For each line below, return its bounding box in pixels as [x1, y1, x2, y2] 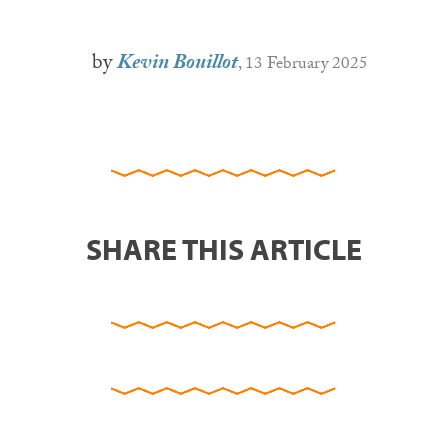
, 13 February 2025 [238, 50, 369, 80]
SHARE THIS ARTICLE [86, 229, 362, 268]
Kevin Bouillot [117, 46, 239, 83]
